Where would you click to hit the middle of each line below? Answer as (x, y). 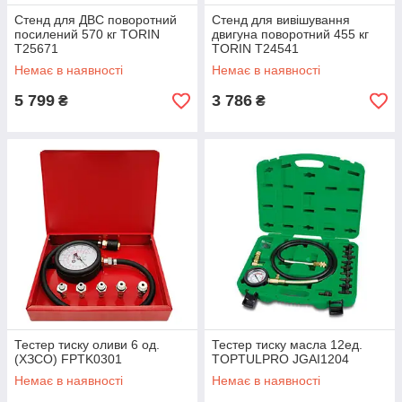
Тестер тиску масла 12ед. (287, 345)
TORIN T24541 (255, 49)
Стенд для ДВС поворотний (96, 20)
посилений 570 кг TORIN (87, 35)
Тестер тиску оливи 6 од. (87, 345)
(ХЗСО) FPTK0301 (68, 359)
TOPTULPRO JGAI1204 (280, 359)
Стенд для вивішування (281, 20)
